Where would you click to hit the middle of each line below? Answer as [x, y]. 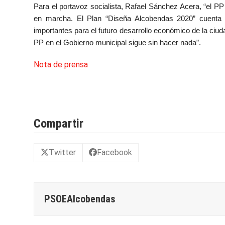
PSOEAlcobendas [80, 199]
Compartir [59, 123]
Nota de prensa [61, 64]
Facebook [115, 152]
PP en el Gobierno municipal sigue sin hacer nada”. [118, 42]
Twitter [62, 152]
